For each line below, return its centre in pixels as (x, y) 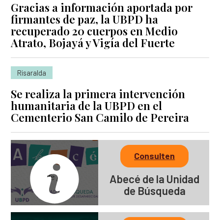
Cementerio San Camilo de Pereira (100, 118)
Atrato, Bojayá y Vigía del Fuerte (93, 42)
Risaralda (32, 73)
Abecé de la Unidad (155, 179)
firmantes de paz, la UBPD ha (85, 19)
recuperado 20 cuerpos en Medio (95, 31)
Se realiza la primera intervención (98, 94)
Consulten (155, 156)
